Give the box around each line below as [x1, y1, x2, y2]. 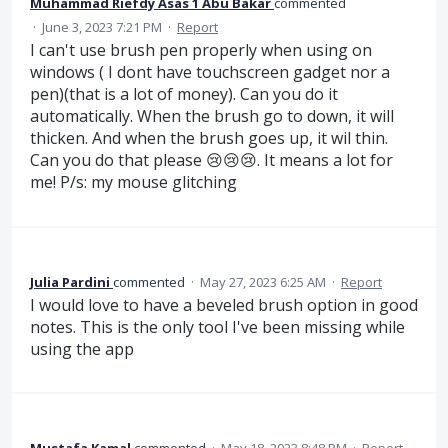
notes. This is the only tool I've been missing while [30, 315, 405, 338]
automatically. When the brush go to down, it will [30, 105, 394, 128]
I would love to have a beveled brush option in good [30, 293, 418, 316]
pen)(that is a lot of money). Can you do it [30, 83, 338, 106]
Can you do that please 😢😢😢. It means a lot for [30, 149, 393, 172]
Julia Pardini [30, 272, 110, 291]
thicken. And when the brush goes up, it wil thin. [30, 127, 388, 150]
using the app [30, 337, 134, 360]
